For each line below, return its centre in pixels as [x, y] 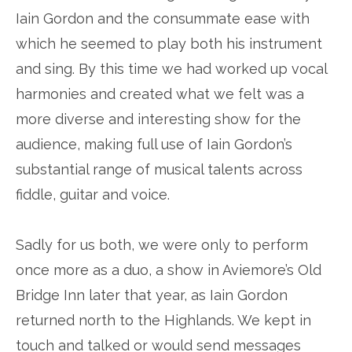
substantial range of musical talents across [159, 169]
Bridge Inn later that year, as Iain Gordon [152, 295]
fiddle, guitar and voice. [93, 194]
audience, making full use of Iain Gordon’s [154, 144]
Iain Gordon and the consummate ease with [163, 18]
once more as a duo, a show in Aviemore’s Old [169, 270]
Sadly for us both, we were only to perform [162, 245]
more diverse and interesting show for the [158, 119]
